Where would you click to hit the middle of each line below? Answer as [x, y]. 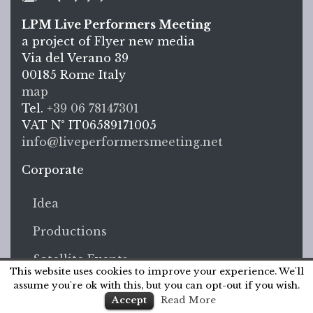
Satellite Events [80, 260]
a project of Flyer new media [108, 42]
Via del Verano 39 [75, 58]
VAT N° [45, 125]
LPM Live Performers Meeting [116, 25]
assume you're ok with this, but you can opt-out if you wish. [156, 285]
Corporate [53, 170]
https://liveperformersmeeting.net [124, 158]
